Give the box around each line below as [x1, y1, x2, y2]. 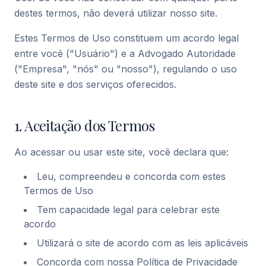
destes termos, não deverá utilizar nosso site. [14, 7, 217, 19]
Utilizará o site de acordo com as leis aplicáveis [37, 237, 248, 249]
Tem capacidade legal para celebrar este [37, 204, 220, 216]
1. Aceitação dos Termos [14, 116, 155, 135]
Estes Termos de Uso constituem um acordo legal [14, 32, 239, 44]
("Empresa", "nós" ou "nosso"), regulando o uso [14, 63, 237, 75]
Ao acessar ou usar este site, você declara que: [14, 146, 229, 158]
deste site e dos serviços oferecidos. [14, 78, 176, 90]
